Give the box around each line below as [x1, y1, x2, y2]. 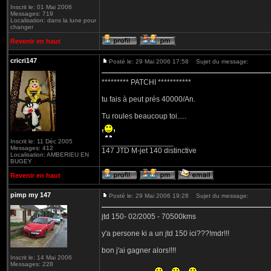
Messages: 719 [10, 10, 53, 17]
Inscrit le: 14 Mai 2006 [10, 254, 72, 261]
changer [10, 24, 33, 30]
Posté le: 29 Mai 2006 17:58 [109, 58, 189, 65]
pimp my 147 [10, 191, 51, 198]
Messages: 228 [10, 261, 53, 267]
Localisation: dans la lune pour [10, 17, 96, 24]
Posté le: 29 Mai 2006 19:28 [109, 192, 189, 199]
